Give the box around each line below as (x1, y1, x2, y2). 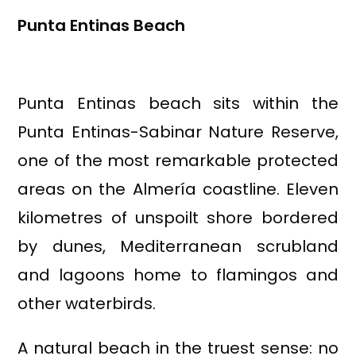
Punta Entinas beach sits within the (17, 92, 339, 115)
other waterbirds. (17, 292, 157, 315)
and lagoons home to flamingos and (17, 264, 339, 287)
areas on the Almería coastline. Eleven (17, 178, 339, 201)
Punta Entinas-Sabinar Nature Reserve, (17, 121, 339, 144)
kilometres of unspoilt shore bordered (17, 207, 339, 230)
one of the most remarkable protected (17, 149, 339, 172)
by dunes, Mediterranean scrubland (17, 235, 339, 258)
